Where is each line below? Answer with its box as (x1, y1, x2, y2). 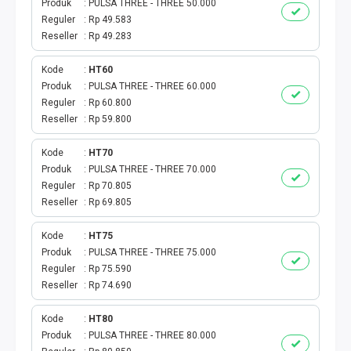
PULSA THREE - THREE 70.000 (89, 164, 216, 175)
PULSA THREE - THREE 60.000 (89, 81, 216, 92)
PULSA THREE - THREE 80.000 (89, 330, 216, 341)
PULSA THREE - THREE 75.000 (89, 247, 216, 258)
